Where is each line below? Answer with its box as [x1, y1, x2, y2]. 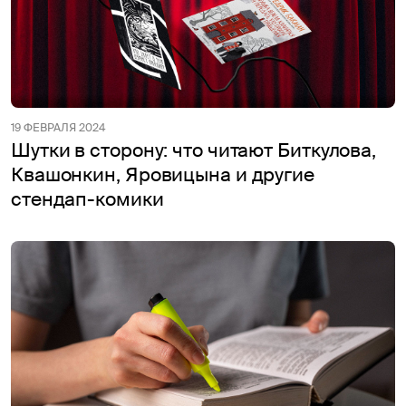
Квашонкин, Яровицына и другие [11, 161, 314, 188]
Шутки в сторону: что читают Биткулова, [11, 137, 377, 163]
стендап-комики [11, 186, 164, 212]
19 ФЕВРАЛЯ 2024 [11, 120, 105, 135]
